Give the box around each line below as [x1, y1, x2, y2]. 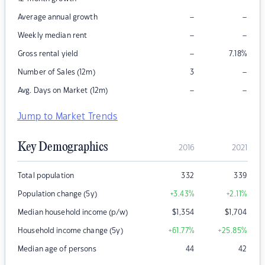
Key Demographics [18, 140, 108, 155]
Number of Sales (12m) [18, 69, 95, 76]
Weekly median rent [18, 32, 88, 40]
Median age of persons [18, 245, 96, 253]
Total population [18, 172, 75, 180]
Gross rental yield [18, 50, 79, 58]
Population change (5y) [18, 190, 97, 198]
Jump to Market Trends [17, 112, 118, 122]
